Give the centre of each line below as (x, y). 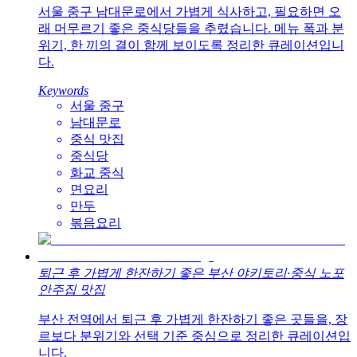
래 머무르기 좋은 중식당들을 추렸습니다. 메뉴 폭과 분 (191, 29)
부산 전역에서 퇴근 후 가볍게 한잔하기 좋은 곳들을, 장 (193, 320)
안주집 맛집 (72, 290)
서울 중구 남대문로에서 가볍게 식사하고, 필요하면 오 (190, 12)
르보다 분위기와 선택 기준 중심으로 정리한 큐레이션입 (194, 336)
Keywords (63, 91)
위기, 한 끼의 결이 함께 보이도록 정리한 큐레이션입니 (191, 45)
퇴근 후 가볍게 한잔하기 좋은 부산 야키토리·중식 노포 (191, 273)
